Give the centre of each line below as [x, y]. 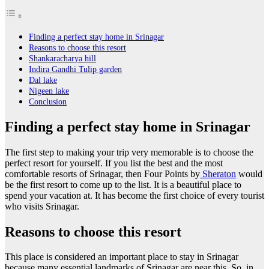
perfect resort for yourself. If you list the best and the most [114, 163]
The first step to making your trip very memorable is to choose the [129, 152]
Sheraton [218, 174]
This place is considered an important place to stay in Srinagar [122, 257]
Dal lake [43, 80]
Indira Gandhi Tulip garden [75, 69]
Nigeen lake [49, 90]
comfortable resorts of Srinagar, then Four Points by [102, 174]
